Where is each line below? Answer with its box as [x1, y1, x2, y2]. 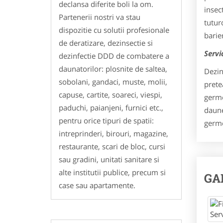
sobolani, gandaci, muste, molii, [59, 76, 167, 87]
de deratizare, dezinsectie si [59, 37, 153, 48]
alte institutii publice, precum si [59, 167, 166, 177]
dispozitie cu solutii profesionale [59, 24, 169, 35]
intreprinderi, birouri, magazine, [59, 128, 168, 138]
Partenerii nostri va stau [59, 11, 140, 22]
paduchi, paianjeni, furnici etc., [59, 102, 163, 112]
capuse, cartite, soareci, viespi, [59, 89, 162, 100]
